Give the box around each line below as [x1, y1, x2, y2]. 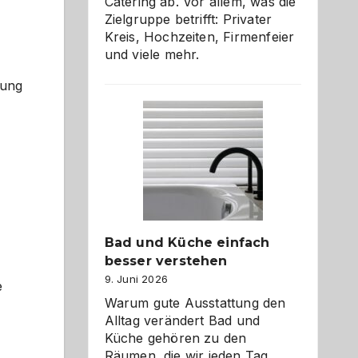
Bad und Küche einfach [104, 235, 270, 250]
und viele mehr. [104, 46, 200, 62]
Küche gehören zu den [104, 330, 247, 346]
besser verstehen [104, 253, 228, 268]
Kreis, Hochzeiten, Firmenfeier [104, 29, 295, 45]
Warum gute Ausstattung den [104, 295, 286, 311]
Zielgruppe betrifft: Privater [104, 11, 272, 27]
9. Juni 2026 [104, 272, 168, 285]
